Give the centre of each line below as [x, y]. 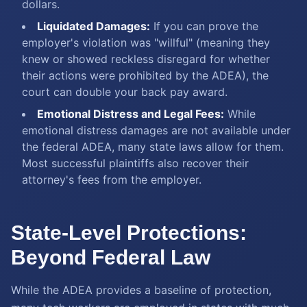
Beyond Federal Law [111, 257]
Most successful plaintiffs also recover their [135, 163]
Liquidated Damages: [94, 26]
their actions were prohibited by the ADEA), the [145, 75]
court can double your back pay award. [125, 92]
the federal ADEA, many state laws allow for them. [153, 147]
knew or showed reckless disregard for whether [146, 59]
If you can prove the [204, 26]
